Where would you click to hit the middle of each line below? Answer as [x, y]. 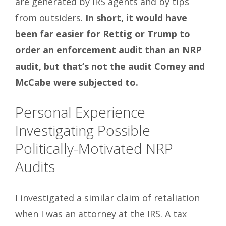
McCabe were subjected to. [77, 82]
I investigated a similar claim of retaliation [107, 198]
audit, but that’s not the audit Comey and [110, 66]
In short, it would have [136, 18]
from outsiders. [50, 18]
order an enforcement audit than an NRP [108, 50]
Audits [35, 167]
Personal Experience [80, 112]
